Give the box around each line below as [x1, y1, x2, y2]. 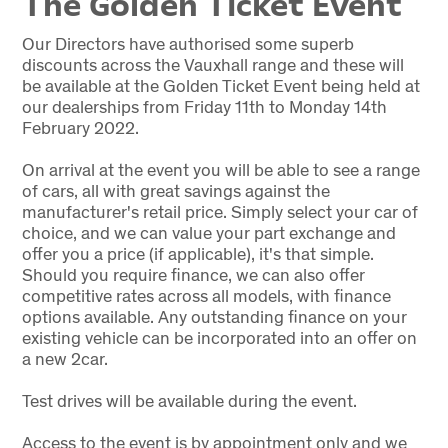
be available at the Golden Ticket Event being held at [21, 74, 420, 98]
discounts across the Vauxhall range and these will [21, 53, 404, 77]
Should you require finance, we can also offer [21, 263, 365, 287]
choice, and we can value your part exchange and [21, 221, 396, 245]
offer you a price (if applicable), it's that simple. [21, 242, 374, 266]
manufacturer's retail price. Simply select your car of [21, 200, 418, 224]
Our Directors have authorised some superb [21, 32, 354, 56]
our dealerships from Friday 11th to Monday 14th [21, 95, 387, 119]
